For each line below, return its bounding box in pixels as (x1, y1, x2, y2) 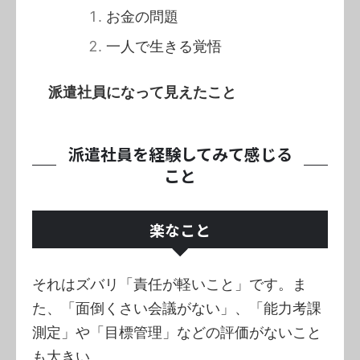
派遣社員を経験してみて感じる (67, 141, 292, 166)
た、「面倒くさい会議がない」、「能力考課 (32, 299, 321, 317)
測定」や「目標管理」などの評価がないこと (32, 323, 321, 341)
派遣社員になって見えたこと (48, 83, 236, 100)
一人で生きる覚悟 (106, 37, 222, 55)
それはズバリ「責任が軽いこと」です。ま (32, 275, 307, 292)
